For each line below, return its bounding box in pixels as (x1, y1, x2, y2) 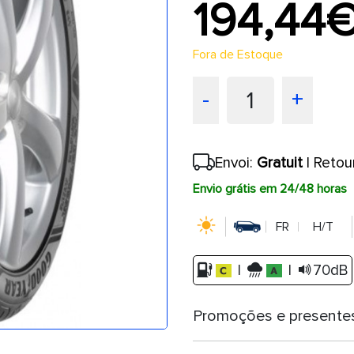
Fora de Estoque (193, 47, 283, 63)
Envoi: (215, 153, 257, 173)
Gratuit (257, 153, 303, 173)
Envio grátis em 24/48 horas (193, 181, 347, 198)
